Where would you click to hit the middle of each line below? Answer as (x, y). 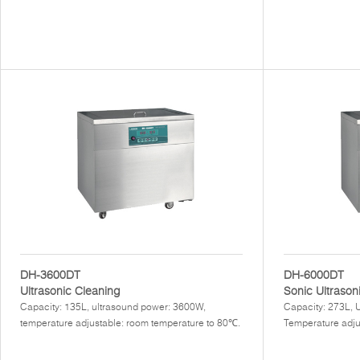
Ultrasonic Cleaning (70, 291)
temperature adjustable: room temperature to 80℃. (130, 323)
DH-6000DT (314, 275)
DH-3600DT (50, 275)
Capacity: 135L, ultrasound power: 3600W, (113, 307)
